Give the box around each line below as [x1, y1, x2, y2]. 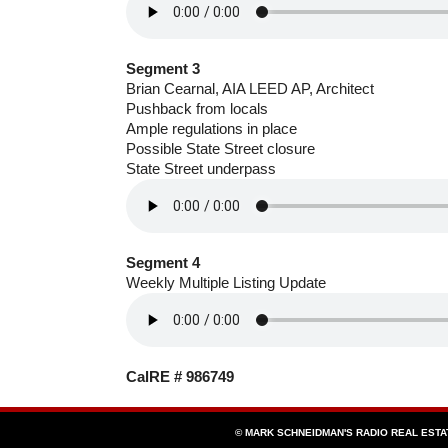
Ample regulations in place [126, 119, 297, 137]
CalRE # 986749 [126, 367, 234, 385]
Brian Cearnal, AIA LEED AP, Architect [126, 79, 374, 97]
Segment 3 [126, 59, 200, 77]
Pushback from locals [126, 99, 268, 117]
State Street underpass [126, 159, 276, 177]
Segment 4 [126, 253, 200, 271]
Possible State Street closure [126, 139, 315, 157]
